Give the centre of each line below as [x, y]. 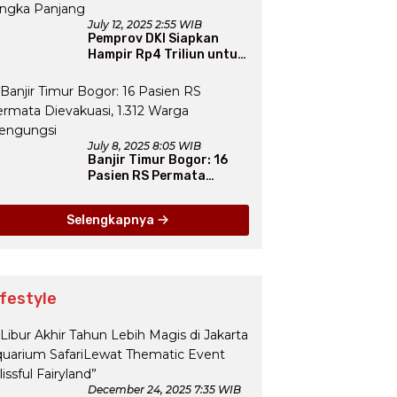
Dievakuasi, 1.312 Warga [163, 192]
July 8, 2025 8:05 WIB [145, 146]
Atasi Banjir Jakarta [152, 71]
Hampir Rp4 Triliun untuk [167, 55]
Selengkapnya [111, 221]
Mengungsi [122, 208]
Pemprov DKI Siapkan [154, 39]
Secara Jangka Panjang [162, 87]
